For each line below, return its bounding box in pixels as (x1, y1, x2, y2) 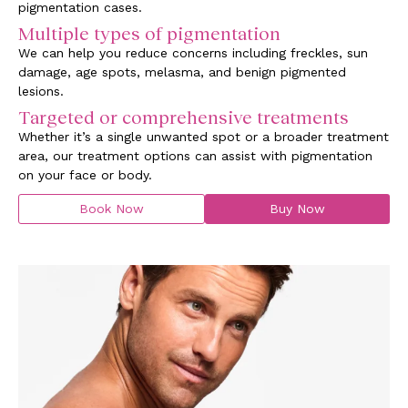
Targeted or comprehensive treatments (18, 105, 349, 127)
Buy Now (270, 200, 325, 216)
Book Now (79, 200, 144, 216)
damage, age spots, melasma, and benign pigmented (18, 64, 346, 79)
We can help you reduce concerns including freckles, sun (18, 45, 368, 60)
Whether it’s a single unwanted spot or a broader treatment (18, 128, 389, 144)
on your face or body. (18, 167, 152, 182)
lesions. (18, 83, 64, 98)
